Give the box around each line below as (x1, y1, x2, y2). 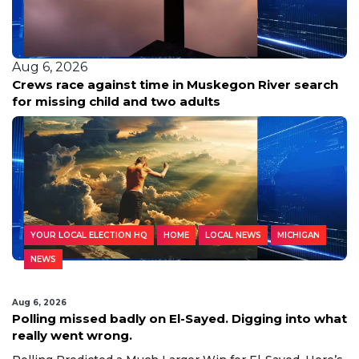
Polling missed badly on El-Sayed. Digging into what (12, 310, 347, 326)
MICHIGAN (277, 229, 320, 240)
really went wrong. (12, 327, 132, 343)
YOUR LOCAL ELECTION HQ (30, 229, 147, 240)
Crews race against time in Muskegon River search (12, 76, 338, 92)
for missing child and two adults (12, 93, 220, 109)
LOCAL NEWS (205, 229, 261, 240)
